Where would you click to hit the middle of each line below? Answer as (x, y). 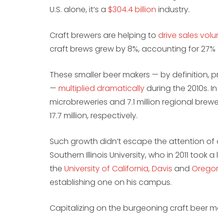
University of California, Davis (118, 169)
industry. (173, 10)
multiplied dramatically (101, 89)
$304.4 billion (132, 10)
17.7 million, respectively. (94, 116)
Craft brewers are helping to (104, 36)
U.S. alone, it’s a (79, 10)
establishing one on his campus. (111, 182)
